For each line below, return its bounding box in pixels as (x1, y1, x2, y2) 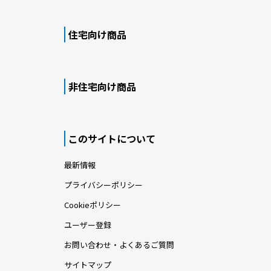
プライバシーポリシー (64, 178, 143, 191)
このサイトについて (68, 131, 155, 146)
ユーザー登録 (64, 218, 111, 230)
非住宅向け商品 (68, 79, 136, 94)
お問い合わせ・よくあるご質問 (64, 238, 174, 250)
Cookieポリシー (64, 198, 121, 211)
